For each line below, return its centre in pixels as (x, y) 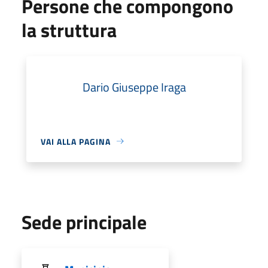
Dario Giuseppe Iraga (134, 87)
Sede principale (84, 222)
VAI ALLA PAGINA (76, 141)
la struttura (69, 30)
